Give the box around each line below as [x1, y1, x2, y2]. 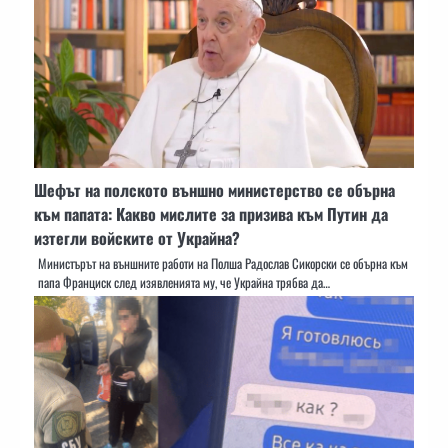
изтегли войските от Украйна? [34, 226, 240, 251]
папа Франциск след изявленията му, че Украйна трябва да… [38, 273, 330, 293]
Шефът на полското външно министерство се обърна [34, 178, 395, 203]
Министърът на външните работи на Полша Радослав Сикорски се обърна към [38, 254, 408, 274]
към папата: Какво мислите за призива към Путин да [34, 202, 388, 227]
